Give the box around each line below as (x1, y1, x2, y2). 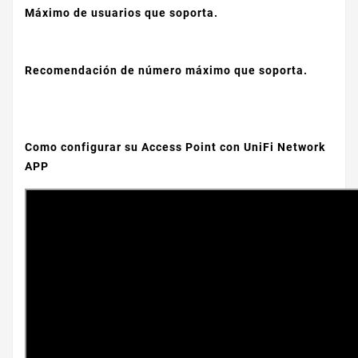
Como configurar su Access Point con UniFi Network (25, 141, 325, 154)
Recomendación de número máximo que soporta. (25, 64, 308, 78)
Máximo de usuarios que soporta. (25, 6, 218, 20)
